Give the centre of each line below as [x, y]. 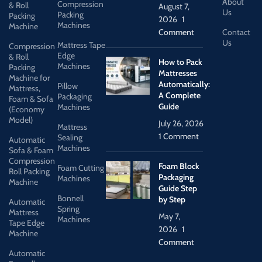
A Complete [180, 96]
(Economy [27, 110]
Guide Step [178, 189]
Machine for [29, 78]
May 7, [170, 217]
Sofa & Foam [31, 151]
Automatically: [185, 85]
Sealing [70, 138]
